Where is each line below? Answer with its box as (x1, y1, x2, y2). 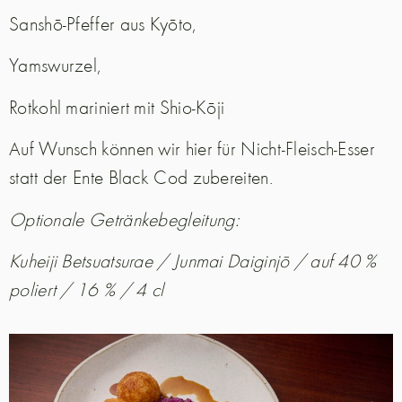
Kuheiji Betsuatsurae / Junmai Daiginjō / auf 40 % (9, 248, 377, 273)
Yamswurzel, (9, 52, 106, 78)
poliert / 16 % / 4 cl (9, 276, 164, 301)
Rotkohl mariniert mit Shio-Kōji (9, 93, 225, 119)
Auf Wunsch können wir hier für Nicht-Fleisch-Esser (9, 135, 375, 162)
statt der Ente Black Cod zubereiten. (9, 164, 273, 190)
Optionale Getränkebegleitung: (9, 205, 240, 232)
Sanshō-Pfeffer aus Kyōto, (9, 11, 201, 37)
